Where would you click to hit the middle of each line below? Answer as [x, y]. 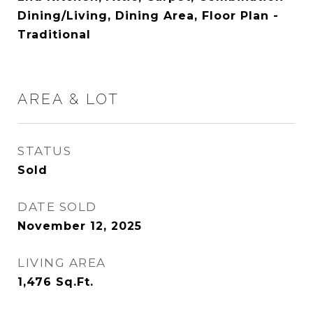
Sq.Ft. [75, 282]
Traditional [54, 35]
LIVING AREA [62, 263]
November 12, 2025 [80, 226]
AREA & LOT [68, 99]
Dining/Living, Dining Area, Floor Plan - [148, 16]
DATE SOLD [57, 207]
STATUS [44, 151]
